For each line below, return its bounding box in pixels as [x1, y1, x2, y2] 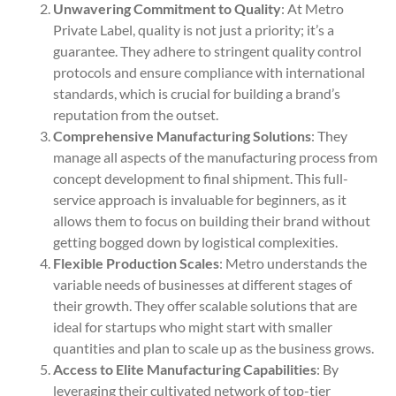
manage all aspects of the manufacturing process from [53, 148, 377, 166]
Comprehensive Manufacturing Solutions [53, 127, 311, 145]
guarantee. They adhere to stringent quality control [53, 42, 362, 60]
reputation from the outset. [53, 106, 218, 124]
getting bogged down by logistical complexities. [53, 233, 338, 251]
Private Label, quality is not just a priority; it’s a [53, 21, 334, 39]
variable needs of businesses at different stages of [53, 276, 352, 293]
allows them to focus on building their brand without [53, 212, 370, 230]
